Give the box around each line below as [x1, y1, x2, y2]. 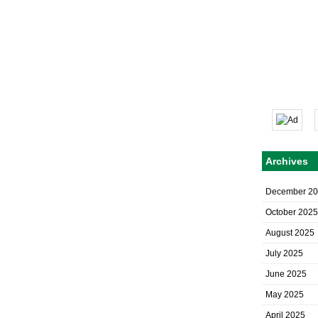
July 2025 [265, 248, 303, 258]
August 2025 [265, 228, 314, 238]
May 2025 [265, 290, 304, 300]
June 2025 [265, 269, 307, 279]
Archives [265, 155, 308, 167]
